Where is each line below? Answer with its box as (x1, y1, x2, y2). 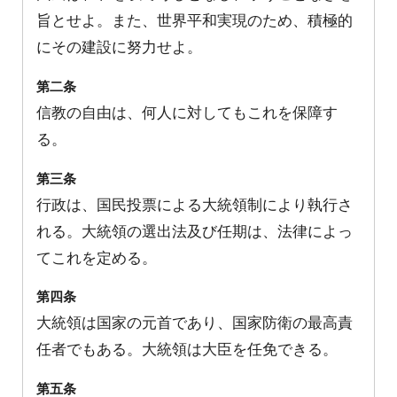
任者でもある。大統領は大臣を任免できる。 (36, 338, 338, 360)
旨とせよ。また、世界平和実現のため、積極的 (36, 9, 353, 31)
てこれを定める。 (36, 245, 157, 268)
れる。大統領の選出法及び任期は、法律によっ (36, 219, 353, 241)
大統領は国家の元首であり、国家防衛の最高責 (36, 311, 353, 333)
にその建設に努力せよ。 (36, 35, 202, 58)
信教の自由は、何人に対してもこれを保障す (36, 100, 338, 122)
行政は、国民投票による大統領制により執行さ (36, 192, 353, 214)
